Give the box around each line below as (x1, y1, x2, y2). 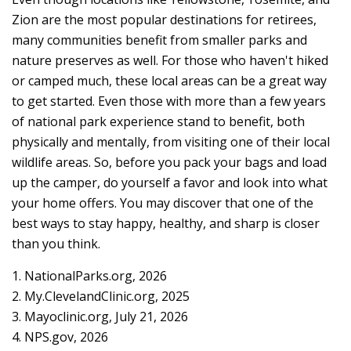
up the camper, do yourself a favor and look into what (12, 174, 327, 191)
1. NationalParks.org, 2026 (12, 267, 167, 284)
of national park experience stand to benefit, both (12, 113, 305, 130)
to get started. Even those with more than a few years (12, 92, 326, 110)
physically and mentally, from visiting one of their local (12, 133, 330, 150)
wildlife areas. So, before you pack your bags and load (12, 154, 327, 171)
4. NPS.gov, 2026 (12, 328, 108, 346)
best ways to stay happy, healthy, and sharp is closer (12, 215, 320, 232)
